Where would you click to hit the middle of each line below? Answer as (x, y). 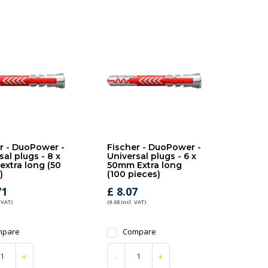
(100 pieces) (133, 174)
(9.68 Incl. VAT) (126, 202)
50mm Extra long (144, 165)
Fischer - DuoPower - (154, 147)
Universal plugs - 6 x (151, 156)
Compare (139, 232)
